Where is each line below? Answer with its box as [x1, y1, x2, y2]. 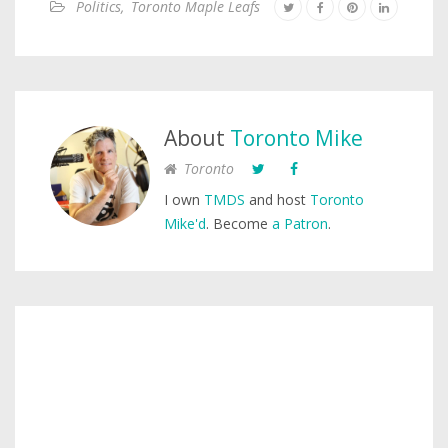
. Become [206, 214, 272, 233]
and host [245, 190, 310, 209]
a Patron [272, 214, 328, 233]
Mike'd [164, 214, 206, 233]
